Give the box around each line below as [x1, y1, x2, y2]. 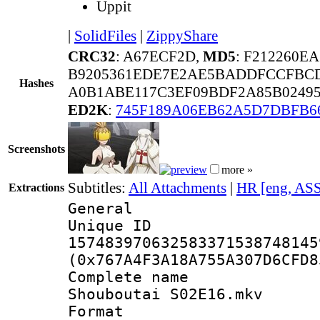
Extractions [9, 181, 64, 194]
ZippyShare [146, 26, 218, 44]
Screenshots [8, 142, 65, 155]
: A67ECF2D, [116, 47, 203, 65]
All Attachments [129, 179, 226, 196]
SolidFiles [74, 26, 136, 44]
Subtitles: [68, 179, 129, 196]
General [68, 199, 133, 217]
